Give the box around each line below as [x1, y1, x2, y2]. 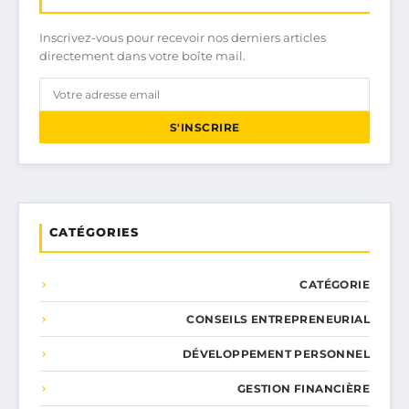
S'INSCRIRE [169, 121, 240, 135]
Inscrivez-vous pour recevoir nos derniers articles [39, 30, 326, 46]
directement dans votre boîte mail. [39, 48, 246, 64]
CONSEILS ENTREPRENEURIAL [186, 312, 370, 327]
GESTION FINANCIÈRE [236, 382, 370, 396]
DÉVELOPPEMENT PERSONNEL [182, 347, 370, 362]
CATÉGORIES [49, 225, 139, 240]
